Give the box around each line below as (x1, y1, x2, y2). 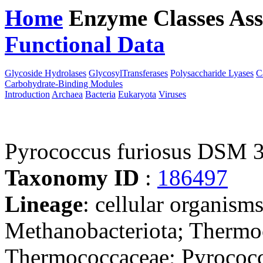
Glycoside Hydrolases (5, 68, 86, 78)
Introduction (5, 89, 50, 99)
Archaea (52, 89, 83, 99)
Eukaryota (118, 89, 156, 99)
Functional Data (5, 32, 165, 57)
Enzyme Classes (69, 5, 229, 31)
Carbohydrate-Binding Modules (5, 79, 123, 89)
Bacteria (85, 89, 116, 99)
